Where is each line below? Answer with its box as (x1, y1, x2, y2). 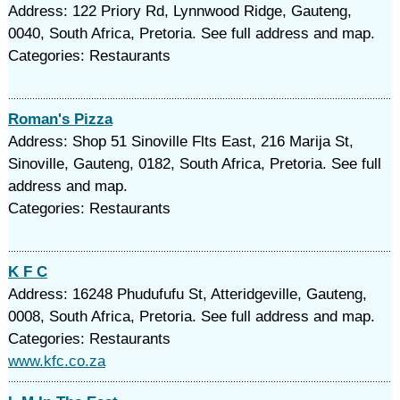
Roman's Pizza (7, 111, 112, 128)
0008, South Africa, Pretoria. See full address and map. (7, 308, 375, 325)
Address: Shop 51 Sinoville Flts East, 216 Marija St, (7, 133, 354, 150)
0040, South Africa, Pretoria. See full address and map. (7, 25, 375, 42)
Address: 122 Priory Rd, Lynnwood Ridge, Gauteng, (7, 3, 352, 20)
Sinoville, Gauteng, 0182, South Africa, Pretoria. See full (7, 155, 381, 172)
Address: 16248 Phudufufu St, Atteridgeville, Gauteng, (7, 286, 367, 303)
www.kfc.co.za (7, 353, 105, 370)
